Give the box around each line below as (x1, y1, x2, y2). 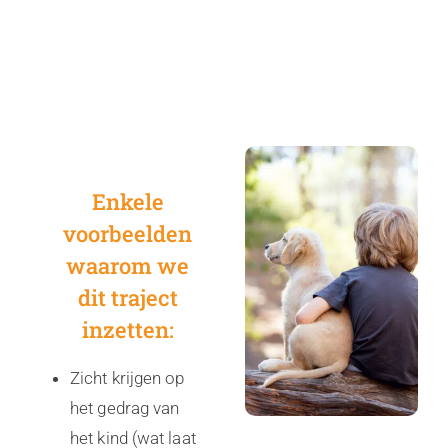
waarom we (66, 251, 190, 280)
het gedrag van (70, 398, 180, 418)
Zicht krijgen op (70, 368, 185, 388)
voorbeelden (63, 219, 193, 248)
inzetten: (81, 315, 174, 344)
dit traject (77, 283, 178, 312)
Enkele (91, 187, 164, 216)
